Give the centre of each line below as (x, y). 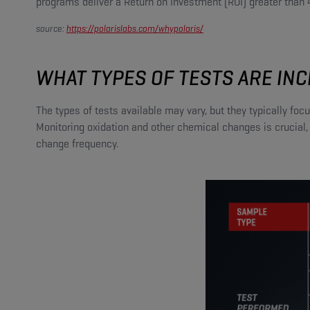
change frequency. (77, 143)
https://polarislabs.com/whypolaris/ (135, 28)
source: (51, 28)
